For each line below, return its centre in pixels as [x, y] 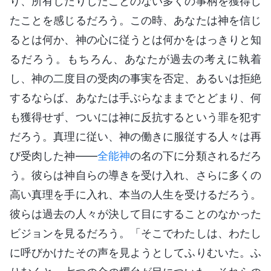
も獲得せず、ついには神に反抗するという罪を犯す [135, 117]
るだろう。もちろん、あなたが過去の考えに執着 [135, 59]
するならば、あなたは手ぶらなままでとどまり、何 [135, 97]
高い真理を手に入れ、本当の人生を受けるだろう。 [135, 194]
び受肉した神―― [54, 155]
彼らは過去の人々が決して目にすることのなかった [135, 214]
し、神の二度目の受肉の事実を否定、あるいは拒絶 [135, 78]
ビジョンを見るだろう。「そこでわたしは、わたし [135, 233]
